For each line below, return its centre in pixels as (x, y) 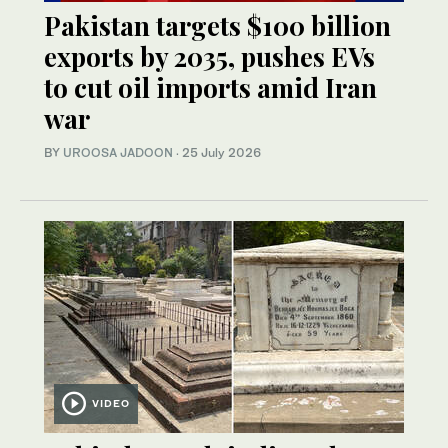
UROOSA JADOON (118, 153)
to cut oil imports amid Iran (210, 88)
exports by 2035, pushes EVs (209, 57)
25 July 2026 (221, 153)
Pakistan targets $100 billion (217, 26)
